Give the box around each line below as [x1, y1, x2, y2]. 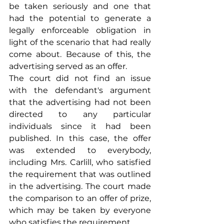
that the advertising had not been [9, 97, 151, 107]
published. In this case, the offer [9, 133, 151, 143]
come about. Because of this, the [9, 49, 151, 59]
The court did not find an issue [9, 73, 151, 83]
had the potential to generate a [9, 13, 151, 23]
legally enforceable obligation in [9, 25, 151, 35]
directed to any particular [9, 109, 151, 119]
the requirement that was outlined [9, 169, 151, 179]
